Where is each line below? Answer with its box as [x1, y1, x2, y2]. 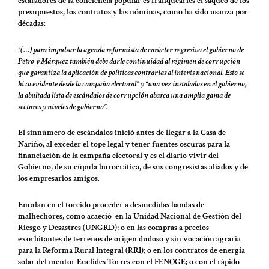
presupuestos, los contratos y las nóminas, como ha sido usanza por [18, 7, 247, 18]
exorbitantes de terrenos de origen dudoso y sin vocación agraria [18, 233, 241, 244]
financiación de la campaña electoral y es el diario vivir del [18, 150, 219, 162]
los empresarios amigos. [18, 173, 101, 184]
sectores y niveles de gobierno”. [18, 101, 108, 112]
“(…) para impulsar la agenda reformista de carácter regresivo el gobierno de [18, 44, 244, 55]
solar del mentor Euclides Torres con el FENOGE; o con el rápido [18, 256, 240, 267]
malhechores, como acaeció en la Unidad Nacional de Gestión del [18, 210, 241, 222]
